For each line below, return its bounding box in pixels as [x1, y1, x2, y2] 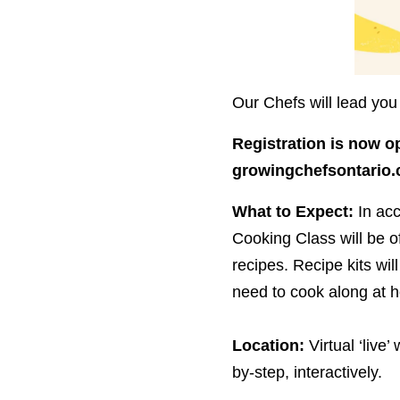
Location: [231, 337, 304, 355]
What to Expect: [231, 203, 354, 221]
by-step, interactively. [231, 363, 382, 382]
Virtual [308, 337, 354, 355]
